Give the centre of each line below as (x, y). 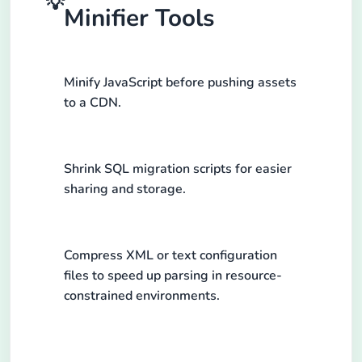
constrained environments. (141, 296)
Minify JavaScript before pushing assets (180, 83)
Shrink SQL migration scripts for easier (177, 169)
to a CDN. (92, 103)
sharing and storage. (124, 189)
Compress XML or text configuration (170, 256)
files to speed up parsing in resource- (173, 276)
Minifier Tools (139, 18)
